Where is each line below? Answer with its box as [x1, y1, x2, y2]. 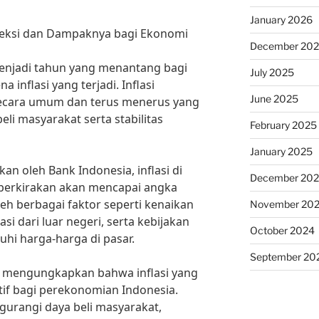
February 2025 [249, 119, 317, 131]
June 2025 [249, 93, 298, 105]
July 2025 [249, 66, 294, 78]
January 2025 [249, 145, 313, 157]
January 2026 [249, 14, 313, 26]
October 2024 [249, 224, 315, 236]
